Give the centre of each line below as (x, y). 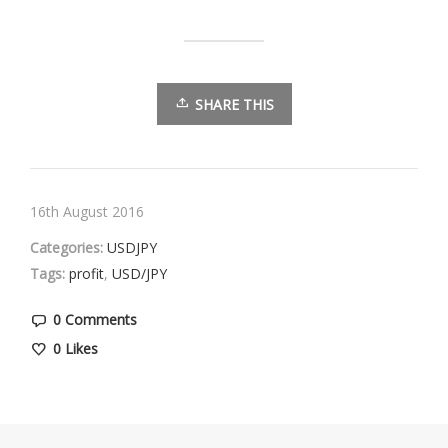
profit (86, 273)
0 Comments (95, 319)
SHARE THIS (234, 104)
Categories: (66, 247)
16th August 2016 (87, 211)
